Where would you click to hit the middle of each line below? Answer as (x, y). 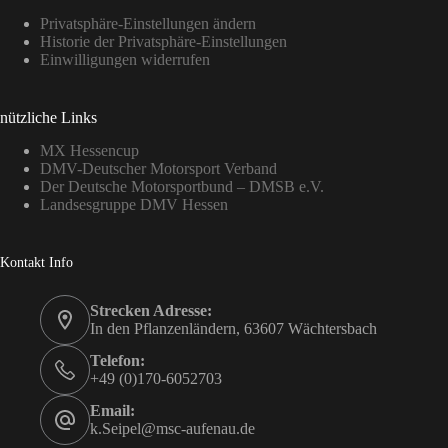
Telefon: (117, 360)
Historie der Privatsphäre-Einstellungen (163, 42)
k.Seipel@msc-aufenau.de (172, 428)
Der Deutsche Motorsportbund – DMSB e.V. (182, 186)
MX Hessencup (89, 150)
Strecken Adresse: (151, 310)
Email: (112, 410)
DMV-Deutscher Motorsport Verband (158, 168)
